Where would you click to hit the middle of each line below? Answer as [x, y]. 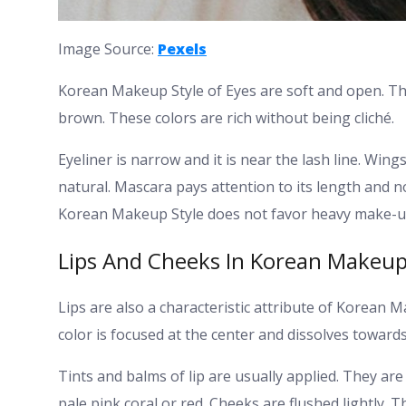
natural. [86, 187]
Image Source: [108, 49]
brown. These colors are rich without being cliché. [226, 118]
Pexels [182, 49]
